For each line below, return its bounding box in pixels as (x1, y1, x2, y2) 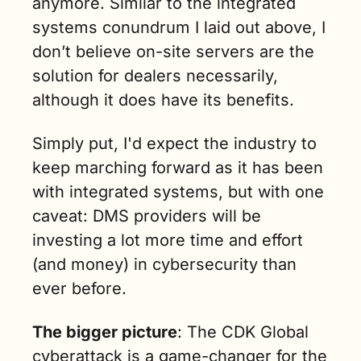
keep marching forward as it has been (32, 158, 323, 178)
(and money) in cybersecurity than (32, 255, 297, 275)
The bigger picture (32, 322, 177, 342)
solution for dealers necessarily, (32, 66, 278, 86)
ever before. (32, 279, 127, 299)
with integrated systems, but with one (32, 182, 324, 202)
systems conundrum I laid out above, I (32, 18, 326, 38)
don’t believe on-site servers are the (32, 42, 314, 62)
